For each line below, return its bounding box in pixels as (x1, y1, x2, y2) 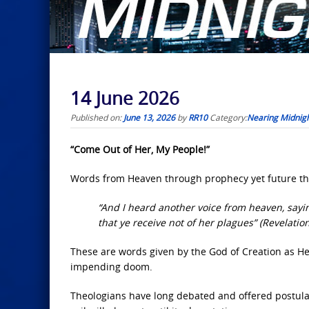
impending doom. (70, 260, 152, 274)
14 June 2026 (70, 86, 179, 111)
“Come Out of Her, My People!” (70, 143, 210, 157)
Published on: (70, 112, 123, 123)
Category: (210, 112, 247, 123)
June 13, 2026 (123, 112, 175, 123)
